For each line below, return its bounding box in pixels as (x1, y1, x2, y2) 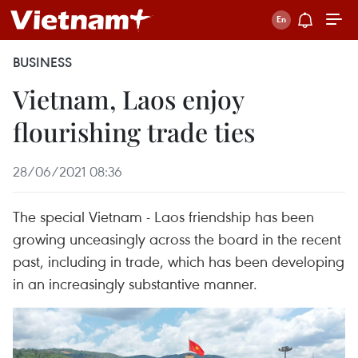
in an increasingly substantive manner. (13, 273, 257, 293)
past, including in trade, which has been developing (13, 251, 344, 271)
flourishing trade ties (13, 114, 255, 149)
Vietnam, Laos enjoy (13, 82, 244, 116)
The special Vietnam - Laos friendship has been (13, 206, 314, 226)
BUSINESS (13, 54, 72, 71)
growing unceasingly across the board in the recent (13, 229, 341, 249)
